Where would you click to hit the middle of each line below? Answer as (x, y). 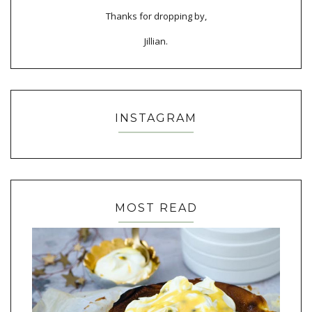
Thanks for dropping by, (156, 16)
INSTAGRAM (156, 118)
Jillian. (156, 41)
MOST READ (156, 208)
